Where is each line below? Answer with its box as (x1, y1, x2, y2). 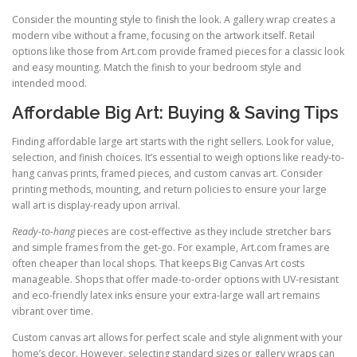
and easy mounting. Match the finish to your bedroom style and (12, 61, 301, 75)
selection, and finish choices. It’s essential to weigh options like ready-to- (12, 150, 344, 164)
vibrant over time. (12, 304, 93, 318)
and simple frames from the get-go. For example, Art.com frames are (12, 240, 330, 254)
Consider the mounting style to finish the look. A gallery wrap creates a (12, 13, 335, 27)
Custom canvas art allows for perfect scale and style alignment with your (12, 330, 343, 344)
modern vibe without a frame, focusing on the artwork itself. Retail (12, 29, 315, 43)
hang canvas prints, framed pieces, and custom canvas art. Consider (12, 166, 323, 180)
